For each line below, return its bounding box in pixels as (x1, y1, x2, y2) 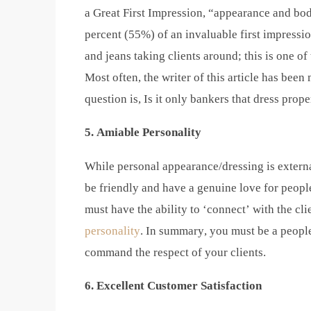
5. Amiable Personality (85, 126, 201, 140)
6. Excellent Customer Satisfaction (85, 278, 262, 292)
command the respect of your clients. (85, 245, 266, 259)
